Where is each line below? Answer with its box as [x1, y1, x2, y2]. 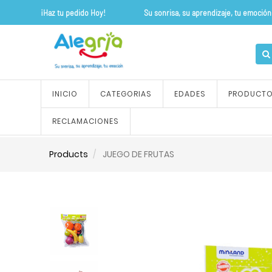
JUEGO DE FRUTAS [102, 148, 174, 161]
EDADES [174, 89, 206, 99]
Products [49, 148, 88, 161]
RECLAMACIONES [52, 116, 120, 126]
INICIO [52, 89, 78, 99]
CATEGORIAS [100, 89, 152, 99]
